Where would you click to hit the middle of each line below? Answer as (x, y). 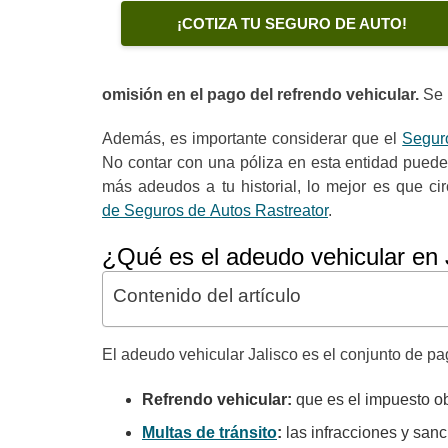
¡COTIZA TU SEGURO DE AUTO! (291, 24)
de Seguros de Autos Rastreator (215, 210)
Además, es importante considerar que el (252, 138)
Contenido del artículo (207, 295)
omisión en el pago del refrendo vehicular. (260, 94)
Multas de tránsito (209, 432)
